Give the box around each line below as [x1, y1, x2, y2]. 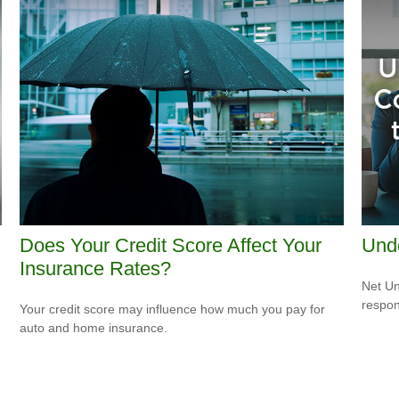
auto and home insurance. [20, 320, 168, 335]
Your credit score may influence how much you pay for [20, 301, 326, 316]
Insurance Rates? [20, 256, 172, 280]
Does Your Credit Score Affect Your [20, 233, 322, 256]
